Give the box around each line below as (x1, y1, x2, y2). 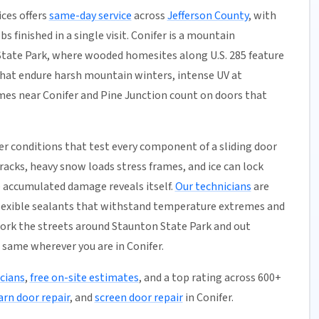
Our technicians (174, 179, 251, 195)
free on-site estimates (29, 270, 139, 286)
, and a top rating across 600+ (138, 270, 281, 286)
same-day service (48, 8, 132, 24)
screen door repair (94, 290, 183, 306)
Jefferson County (167, 8, 249, 24)
